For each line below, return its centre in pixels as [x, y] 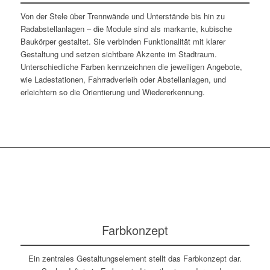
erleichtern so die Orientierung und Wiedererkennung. [112, 92]
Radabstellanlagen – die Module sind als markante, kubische [126, 28]
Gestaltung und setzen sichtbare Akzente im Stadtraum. [118, 54]
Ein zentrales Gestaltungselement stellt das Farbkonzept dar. [135, 258]
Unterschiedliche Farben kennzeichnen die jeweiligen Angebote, [131, 66]
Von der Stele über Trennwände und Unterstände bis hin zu [122, 16]
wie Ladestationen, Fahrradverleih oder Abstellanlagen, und [123, 79]
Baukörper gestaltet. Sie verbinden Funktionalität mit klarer [123, 41]
